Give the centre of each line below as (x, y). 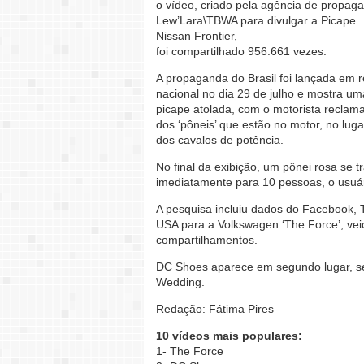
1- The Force (190, 351)
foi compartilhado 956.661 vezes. (241, 51)
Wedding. (180, 282)
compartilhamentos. (207, 240)
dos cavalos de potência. (220, 140)
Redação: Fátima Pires (215, 309)
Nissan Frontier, (197, 36)
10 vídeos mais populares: (229, 336)
